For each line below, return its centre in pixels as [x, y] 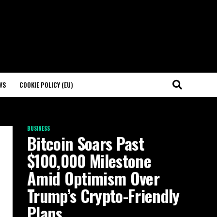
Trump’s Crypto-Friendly [103, 196]
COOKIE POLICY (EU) [46, 85]
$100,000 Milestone [89, 161]
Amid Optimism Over [93, 178]
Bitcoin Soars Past [85, 143]
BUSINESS [39, 128]
